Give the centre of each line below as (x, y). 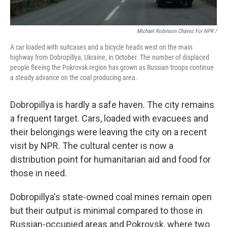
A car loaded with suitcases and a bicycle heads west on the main (101, 47)
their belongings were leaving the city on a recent (108, 132)
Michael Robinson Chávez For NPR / (177, 31)
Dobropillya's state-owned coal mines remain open (111, 197)
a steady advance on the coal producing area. (74, 78)
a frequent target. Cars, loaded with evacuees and (109, 118)
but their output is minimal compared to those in (106, 211)
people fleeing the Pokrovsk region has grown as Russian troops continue (112, 67)
